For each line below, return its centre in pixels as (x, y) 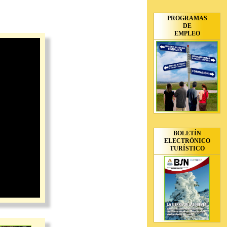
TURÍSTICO (187, 148)
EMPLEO (187, 33)
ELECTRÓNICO (187, 141)
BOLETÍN (187, 133)
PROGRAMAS (187, 18)
